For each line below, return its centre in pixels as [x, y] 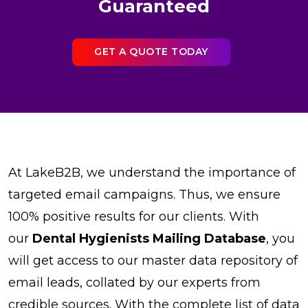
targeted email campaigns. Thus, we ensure [144, 194]
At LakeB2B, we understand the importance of [152, 172]
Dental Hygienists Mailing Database [149, 238]
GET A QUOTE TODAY [151, 52]
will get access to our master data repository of [153, 260]
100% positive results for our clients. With [134, 216]
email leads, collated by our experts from [134, 282]
